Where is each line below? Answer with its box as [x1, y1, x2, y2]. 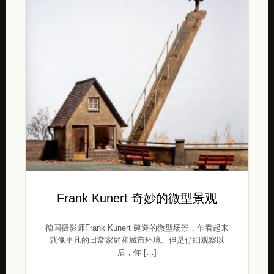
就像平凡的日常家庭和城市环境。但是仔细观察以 [49, 235, 224, 245]
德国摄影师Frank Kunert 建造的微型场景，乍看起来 [45, 223, 229, 233]
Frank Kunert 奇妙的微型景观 [56, 191, 217, 205]
